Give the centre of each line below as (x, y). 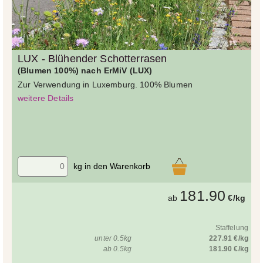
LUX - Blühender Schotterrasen (92, 58)
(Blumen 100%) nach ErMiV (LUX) (85, 70)
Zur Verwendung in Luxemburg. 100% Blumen (105, 84)
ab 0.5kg (117, 249)
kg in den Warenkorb (112, 166)
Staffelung (232, 227)
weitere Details (46, 98)
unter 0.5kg (113, 238)
